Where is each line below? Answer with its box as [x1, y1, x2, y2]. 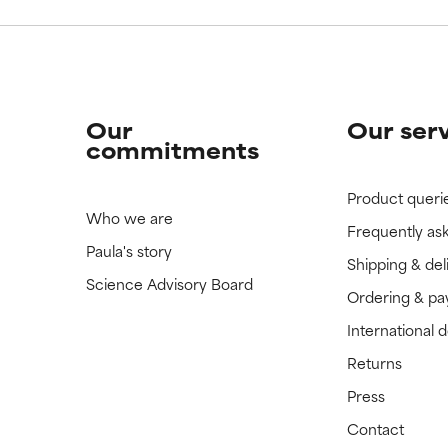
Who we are [85, 206, 173, 229]
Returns [347, 351, 403, 374]
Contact [347, 417, 405, 440]
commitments [85, 133, 259, 166]
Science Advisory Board [85, 272, 253, 295]
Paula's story [85, 239, 172, 262]
